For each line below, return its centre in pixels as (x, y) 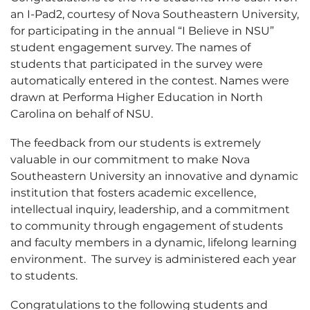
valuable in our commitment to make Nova (130, 159)
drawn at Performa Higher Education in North (137, 97)
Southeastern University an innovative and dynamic (154, 176)
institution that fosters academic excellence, (133, 193)
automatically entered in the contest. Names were (150, 81)
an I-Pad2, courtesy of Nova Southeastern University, (155, 14)
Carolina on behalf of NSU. (82, 114)
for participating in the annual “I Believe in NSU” (142, 31)
